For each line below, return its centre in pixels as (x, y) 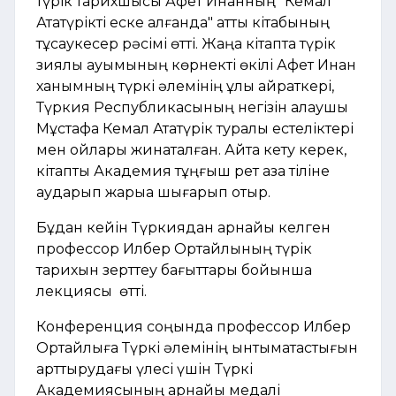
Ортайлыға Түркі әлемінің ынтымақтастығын (197, 347)
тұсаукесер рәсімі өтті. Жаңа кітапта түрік (186, 43)
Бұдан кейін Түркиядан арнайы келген (183, 227)
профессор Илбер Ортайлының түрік (174, 248)
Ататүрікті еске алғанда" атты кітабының (183, 22)
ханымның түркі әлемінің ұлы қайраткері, (185, 86)
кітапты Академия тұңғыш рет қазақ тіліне (183, 171)
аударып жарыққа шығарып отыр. (153, 192)
